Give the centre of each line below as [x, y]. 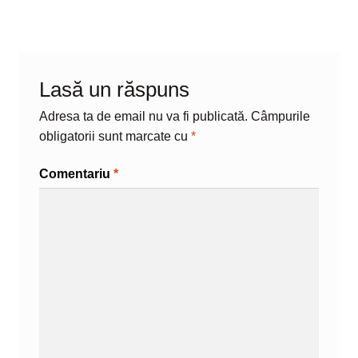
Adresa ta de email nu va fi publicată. [143, 116]
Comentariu [76, 174]
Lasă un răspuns [114, 89]
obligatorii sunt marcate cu [115, 136]
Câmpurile [280, 116]
